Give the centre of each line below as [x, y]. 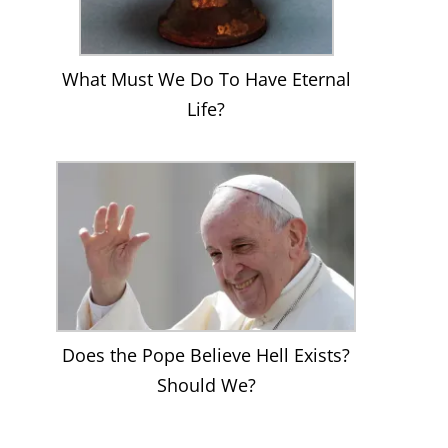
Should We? [206, 385]
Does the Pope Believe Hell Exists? [206, 355]
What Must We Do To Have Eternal [206, 79]
